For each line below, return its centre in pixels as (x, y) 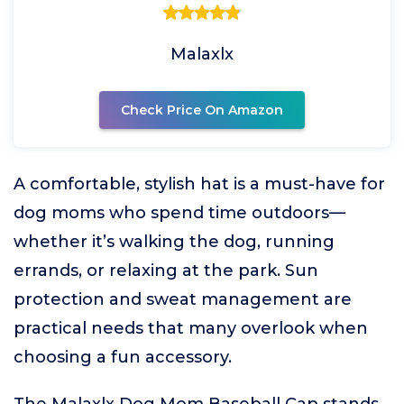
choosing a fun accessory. (123, 358)
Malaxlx (202, 55)
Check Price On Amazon (202, 110)
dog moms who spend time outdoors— (179, 213)
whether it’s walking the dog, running (174, 242)
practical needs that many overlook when (191, 329)
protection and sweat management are (183, 300)
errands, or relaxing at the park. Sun (166, 271)
